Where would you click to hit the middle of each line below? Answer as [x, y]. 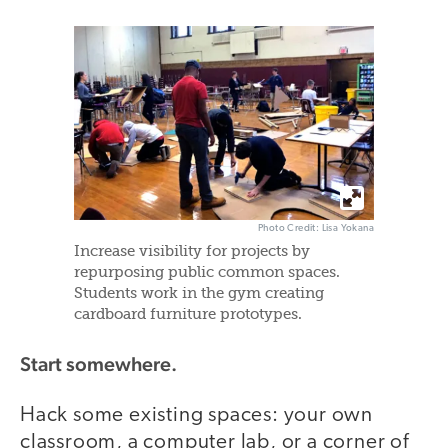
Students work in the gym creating [199, 294]
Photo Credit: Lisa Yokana [316, 229]
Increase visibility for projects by [192, 252]
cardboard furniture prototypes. [188, 315]
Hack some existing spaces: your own [196, 416]
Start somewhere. [98, 363]
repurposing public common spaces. [207, 273]
